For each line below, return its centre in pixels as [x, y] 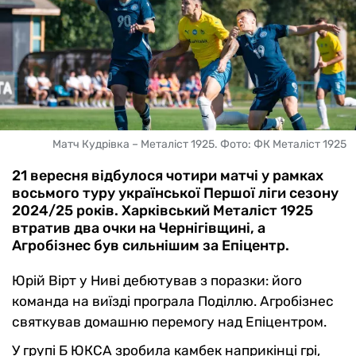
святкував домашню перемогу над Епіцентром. [169, 322]
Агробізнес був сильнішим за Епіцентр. [151, 246]
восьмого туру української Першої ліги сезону [175, 193]
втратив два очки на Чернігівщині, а [139, 228]
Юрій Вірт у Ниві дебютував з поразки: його [157, 281]
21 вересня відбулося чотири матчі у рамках [168, 176]
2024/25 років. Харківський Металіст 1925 [163, 211]
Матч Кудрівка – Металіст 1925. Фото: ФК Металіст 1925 [199, 145]
